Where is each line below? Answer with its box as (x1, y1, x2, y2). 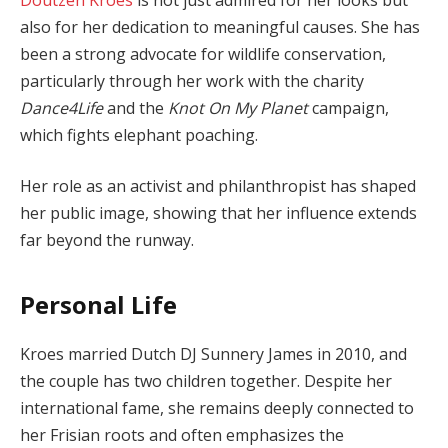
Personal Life (20, 287, 177, 321)
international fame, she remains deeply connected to (20, 396, 414, 419)
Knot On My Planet (168, 96, 308, 119)
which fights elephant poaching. (20, 123, 258, 146)
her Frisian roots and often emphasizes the (20, 423, 344, 446)
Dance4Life (20, 96, 103, 119)
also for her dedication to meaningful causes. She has (20, 15, 420, 38)
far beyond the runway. (20, 229, 194, 252)
